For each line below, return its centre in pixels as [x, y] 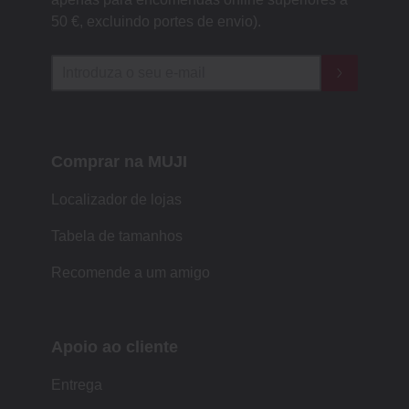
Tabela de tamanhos [117, 236]
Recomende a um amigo [131, 273]
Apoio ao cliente [115, 347]
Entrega [77, 385]
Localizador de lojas [116, 200]
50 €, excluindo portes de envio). [156, 22]
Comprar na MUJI [119, 162]
